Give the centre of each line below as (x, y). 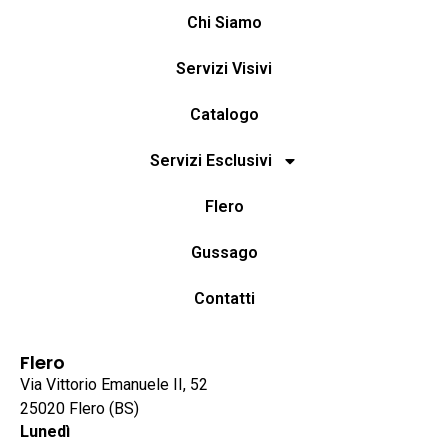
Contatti (224, 299)
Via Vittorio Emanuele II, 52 (114, 385)
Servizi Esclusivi (211, 161)
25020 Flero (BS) (79, 409)
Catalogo (224, 115)
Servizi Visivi (224, 69)
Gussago (224, 253)
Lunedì (45, 431)
